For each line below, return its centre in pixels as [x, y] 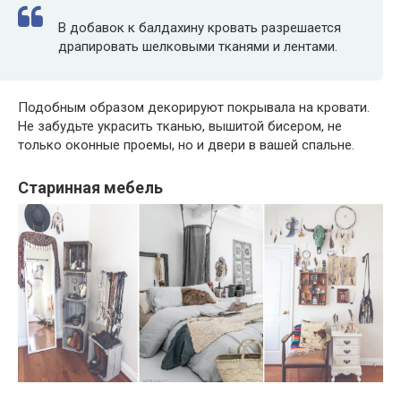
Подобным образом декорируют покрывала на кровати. [194, 107]
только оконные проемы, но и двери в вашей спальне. [186, 145]
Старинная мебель [90, 187]
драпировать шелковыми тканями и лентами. [198, 46]
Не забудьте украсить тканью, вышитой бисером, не [180, 126]
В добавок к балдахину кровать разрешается [200, 27]
